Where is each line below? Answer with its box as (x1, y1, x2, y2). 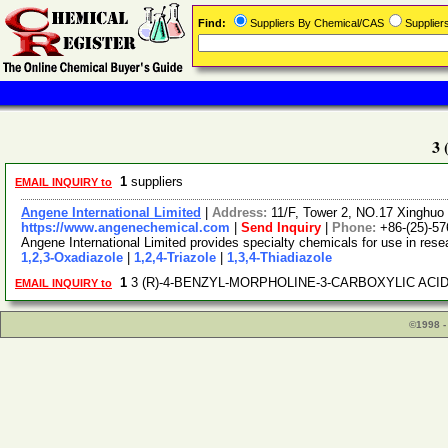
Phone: (332, 220, 380, 235)
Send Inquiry (241, 220, 321, 235)
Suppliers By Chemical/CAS (250, 17, 384, 29)
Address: (212, 205, 271, 220)
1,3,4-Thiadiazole (227, 250, 332, 265)
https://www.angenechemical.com (21, 220, 230, 235)
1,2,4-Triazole (134, 250, 216, 265)
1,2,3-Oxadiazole (21, 250, 123, 265)
